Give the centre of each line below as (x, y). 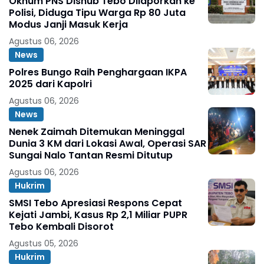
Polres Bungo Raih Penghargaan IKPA (98, 72)
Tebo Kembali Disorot (61, 227)
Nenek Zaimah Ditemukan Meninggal (97, 132)
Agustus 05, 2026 (44, 244)
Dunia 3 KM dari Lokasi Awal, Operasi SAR (108, 144)
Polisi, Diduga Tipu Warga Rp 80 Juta (97, 13)
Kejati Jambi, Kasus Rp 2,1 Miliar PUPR (98, 215)
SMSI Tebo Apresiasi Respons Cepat (95, 203)
